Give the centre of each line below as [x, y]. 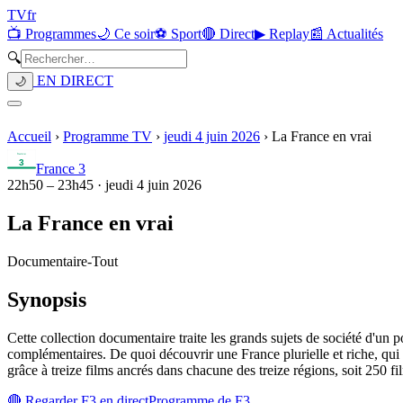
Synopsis [47, 299]
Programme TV [107, 136]
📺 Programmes [52, 34]
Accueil [29, 136]
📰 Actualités [346, 34]
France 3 [61, 169]
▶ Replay [282, 34]
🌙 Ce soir [125, 34]
